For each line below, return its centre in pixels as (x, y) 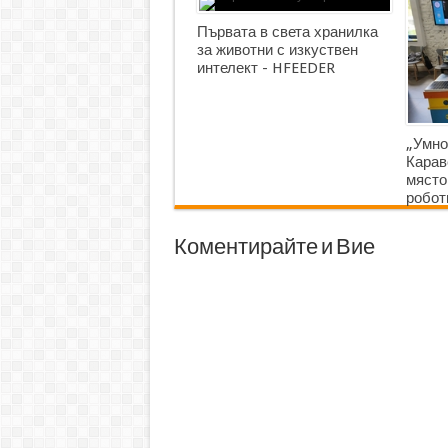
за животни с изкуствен (277, 50)
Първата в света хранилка (287, 32)
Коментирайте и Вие (274, 247)
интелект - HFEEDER (265, 68)
